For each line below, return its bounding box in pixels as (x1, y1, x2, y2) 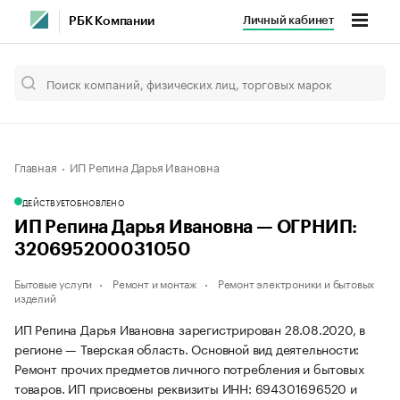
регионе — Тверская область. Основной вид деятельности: (14, 338, 360, 358)
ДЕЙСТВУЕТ (22, 196, 71, 208)
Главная (14, 157, 57, 175)
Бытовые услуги (14, 274, 93, 291)
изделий (14, 288, 56, 305)
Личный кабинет (242, 14, 334, 26)
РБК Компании (69, 15, 154, 28)
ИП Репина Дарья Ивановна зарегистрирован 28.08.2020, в (14, 319, 366, 338)
